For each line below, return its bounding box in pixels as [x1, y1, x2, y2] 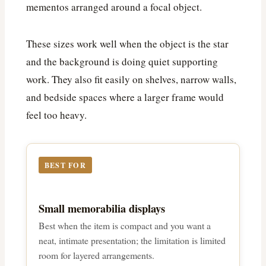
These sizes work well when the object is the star [26, 37, 229, 51]
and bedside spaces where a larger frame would [26, 90, 224, 104]
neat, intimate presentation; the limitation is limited [39, 234, 226, 247]
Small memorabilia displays [39, 200, 165, 217]
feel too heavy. [26, 108, 87, 122]
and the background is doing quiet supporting [26, 55, 218, 69]
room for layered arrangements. [39, 249, 154, 262]
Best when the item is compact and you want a [39, 219, 211, 232]
